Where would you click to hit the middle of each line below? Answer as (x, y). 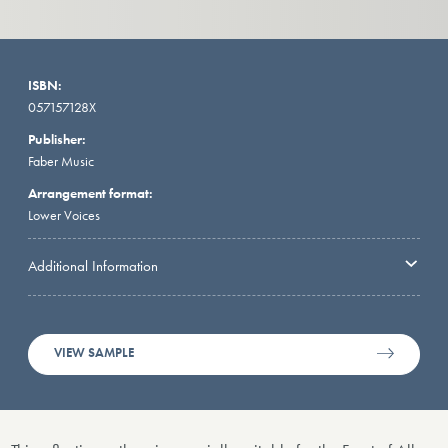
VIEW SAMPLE (94, 353)
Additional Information (93, 265)
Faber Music (61, 161)
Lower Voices (64, 215)
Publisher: (57, 138)
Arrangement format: (90, 193)
